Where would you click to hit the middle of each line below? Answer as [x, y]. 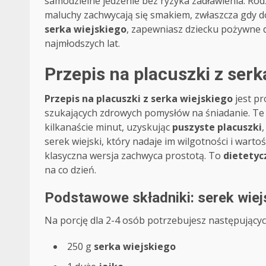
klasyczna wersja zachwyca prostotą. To [134, 155]
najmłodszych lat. [82, 43]
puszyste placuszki [217, 127]
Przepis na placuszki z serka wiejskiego [139, 98]
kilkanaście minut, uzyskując [108, 127]
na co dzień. [70, 170]
